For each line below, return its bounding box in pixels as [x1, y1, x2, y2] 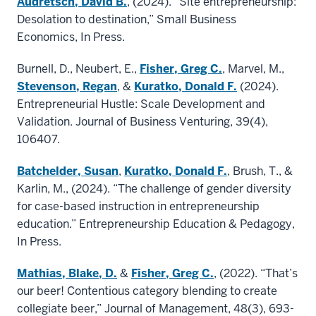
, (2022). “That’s [214, 266, 298, 281]
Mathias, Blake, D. [17, 266, 117, 281]
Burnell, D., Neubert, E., [17, 61, 140, 77]
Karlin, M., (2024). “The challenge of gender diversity [17, 181, 291, 197]
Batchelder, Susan [17, 164, 119, 179]
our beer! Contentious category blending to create [17, 284, 277, 299]
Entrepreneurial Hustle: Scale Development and [17, 97, 265, 112]
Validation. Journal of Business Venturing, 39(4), [17, 114, 268, 130]
